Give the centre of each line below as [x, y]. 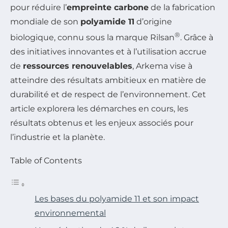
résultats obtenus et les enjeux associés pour [102, 123]
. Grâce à [197, 38]
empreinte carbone [108, 8]
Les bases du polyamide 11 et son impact [117, 199]
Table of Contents [46, 161]
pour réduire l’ [38, 8]
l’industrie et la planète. [58, 137]
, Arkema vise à [162, 66]
